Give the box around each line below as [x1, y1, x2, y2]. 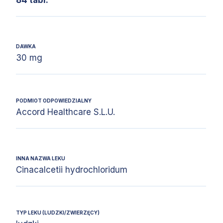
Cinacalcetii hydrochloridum [16, 164, 127, 175]
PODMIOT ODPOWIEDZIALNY [16, 97, 92, 104]
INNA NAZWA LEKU [16, 155, 65, 161]
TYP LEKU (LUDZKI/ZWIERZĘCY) [16, 209, 100, 216]
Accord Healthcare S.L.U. [16, 107, 115, 117]
